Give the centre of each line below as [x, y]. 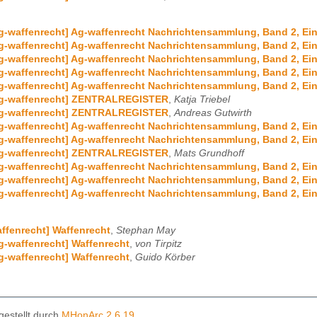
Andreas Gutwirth [213, 113]
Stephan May [146, 230]
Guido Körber [165, 257]
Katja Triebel [202, 100]
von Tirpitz [158, 243]
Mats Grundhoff [209, 154]
